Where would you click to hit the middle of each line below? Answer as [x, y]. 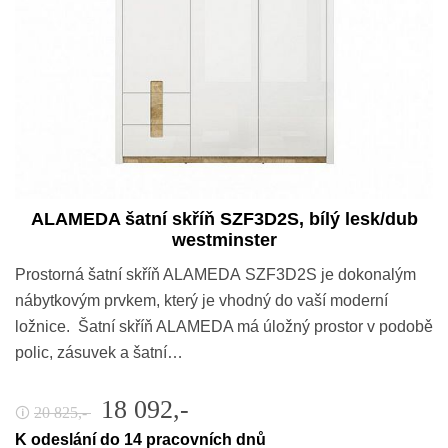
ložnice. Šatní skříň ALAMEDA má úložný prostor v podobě [224, 327]
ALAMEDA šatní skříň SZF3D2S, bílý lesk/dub [224, 219]
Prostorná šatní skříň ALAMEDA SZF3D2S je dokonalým [215, 275]
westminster [224, 240]
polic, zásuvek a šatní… [99, 353]
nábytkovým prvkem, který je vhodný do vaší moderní [201, 301]
